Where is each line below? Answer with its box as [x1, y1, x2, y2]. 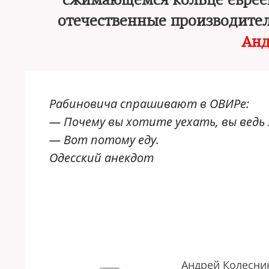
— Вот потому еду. [49, 131, 159, 148]
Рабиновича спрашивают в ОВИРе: [49, 95, 249, 112]
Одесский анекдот [49, 150, 154, 166]
